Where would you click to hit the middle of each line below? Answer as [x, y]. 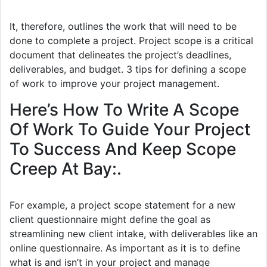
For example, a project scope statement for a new [122, 205]
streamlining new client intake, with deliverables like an [133, 233]
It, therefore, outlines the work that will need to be [123, 26]
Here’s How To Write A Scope [124, 109]
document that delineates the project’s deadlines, [120, 55]
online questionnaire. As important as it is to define [125, 248]
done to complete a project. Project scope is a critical [131, 40]
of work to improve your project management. [114, 83]
